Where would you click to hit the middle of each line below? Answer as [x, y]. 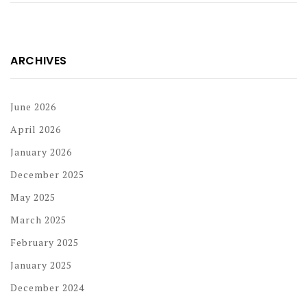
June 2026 [33, 106]
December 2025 [47, 174]
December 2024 [47, 287]
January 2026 [41, 151]
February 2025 [45, 242]
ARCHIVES [39, 60]
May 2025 [33, 197]
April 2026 [36, 129]
